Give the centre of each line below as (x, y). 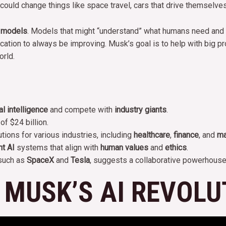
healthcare (152, 135)
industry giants (140, 110)
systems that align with (58, 148)
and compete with (81, 110)
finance (186, 135)
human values (124, 148)
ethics (176, 148)
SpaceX (40, 160)
